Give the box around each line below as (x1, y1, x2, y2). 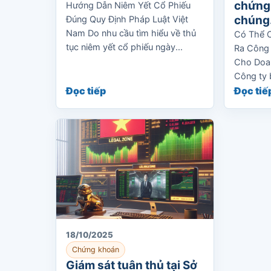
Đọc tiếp (66, 85, 106, 97)
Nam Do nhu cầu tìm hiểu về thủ (66, 28, 196, 39)
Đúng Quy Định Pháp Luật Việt (66, 14, 188, 25)
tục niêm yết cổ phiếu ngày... (66, 42, 183, 53)
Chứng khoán (72, 245, 119, 254)
